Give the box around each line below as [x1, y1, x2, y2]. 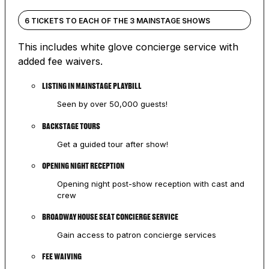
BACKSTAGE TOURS [41, 121, 100, 131]
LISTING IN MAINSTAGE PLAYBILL [41, 81, 142, 91]
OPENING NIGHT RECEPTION [41, 160, 124, 171]
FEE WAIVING [41, 251, 82, 261]
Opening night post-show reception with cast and [56, 178, 244, 189]
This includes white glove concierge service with [17, 41, 238, 53]
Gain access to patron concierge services [56, 229, 216, 240]
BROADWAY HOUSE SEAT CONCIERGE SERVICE [41, 211, 178, 222]
